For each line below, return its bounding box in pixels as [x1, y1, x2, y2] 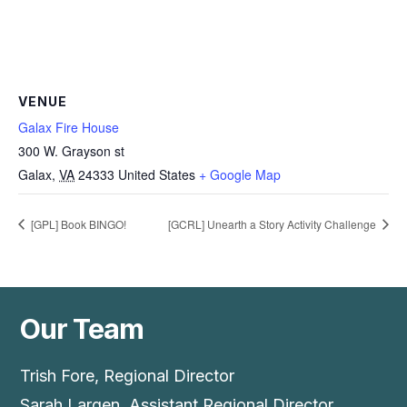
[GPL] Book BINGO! [28, 215, 126, 232]
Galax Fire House [18, 118, 119, 137]
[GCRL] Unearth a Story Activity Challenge [168, 215, 379, 232]
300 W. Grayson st [18, 142, 124, 161]
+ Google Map [199, 165, 281, 184]
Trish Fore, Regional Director [20, 366, 235, 386]
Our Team [20, 312, 144, 346]
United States [118, 165, 195, 184]
